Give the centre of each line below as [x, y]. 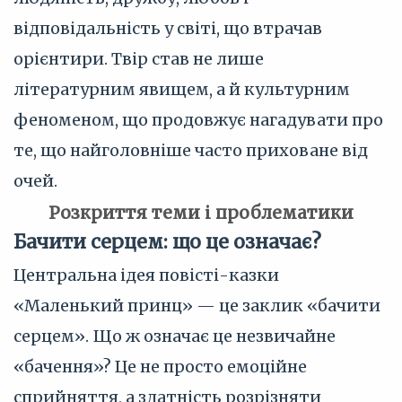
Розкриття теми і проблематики [201, 213]
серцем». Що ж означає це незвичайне [175, 336]
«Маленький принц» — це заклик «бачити [197, 306]
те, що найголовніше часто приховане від [191, 150]
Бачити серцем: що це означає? [167, 242]
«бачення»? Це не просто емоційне [160, 367]
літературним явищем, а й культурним [182, 89]
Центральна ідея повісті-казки [146, 275]
